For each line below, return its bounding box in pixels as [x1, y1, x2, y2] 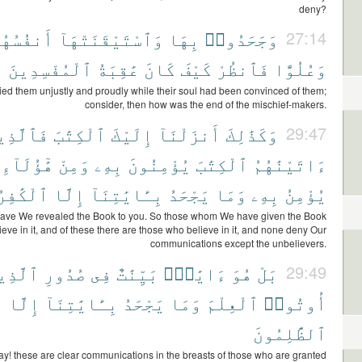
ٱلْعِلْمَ [206, 290, 259, 315]
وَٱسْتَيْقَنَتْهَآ [58, 26, 163, 51]
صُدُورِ [44, 260, 86, 285]
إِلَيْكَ [111, 121, 153, 146]
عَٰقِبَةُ [97, 56, 139, 81]
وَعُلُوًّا [274, 56, 326, 81]
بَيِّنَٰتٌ [116, 260, 158, 285]
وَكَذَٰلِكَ [225, 121, 278, 146]
